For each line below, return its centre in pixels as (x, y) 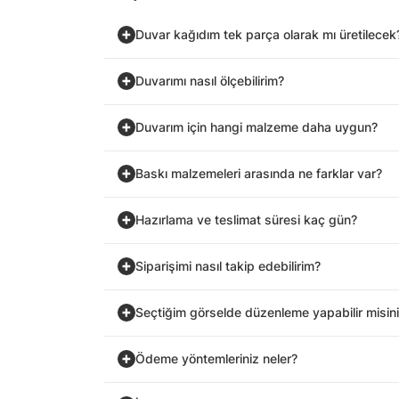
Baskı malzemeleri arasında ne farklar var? (259, 174)
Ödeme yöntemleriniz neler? (216, 359)
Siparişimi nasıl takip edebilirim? (228, 267)
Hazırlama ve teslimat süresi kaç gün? (246, 220)
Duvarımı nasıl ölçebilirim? (210, 81)
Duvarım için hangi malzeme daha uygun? (256, 128)
